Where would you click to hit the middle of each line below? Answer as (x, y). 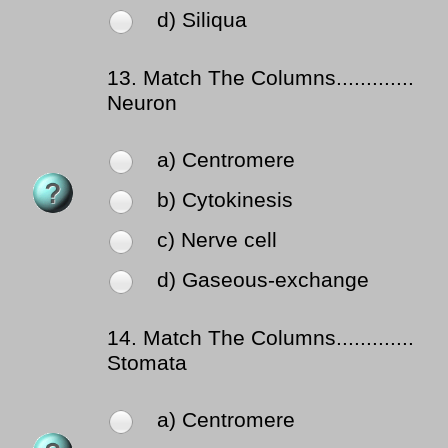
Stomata (147, 363)
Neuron (142, 103)
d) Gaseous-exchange (263, 280)
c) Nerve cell (217, 240)
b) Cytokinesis (225, 200)
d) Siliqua (202, 20)
